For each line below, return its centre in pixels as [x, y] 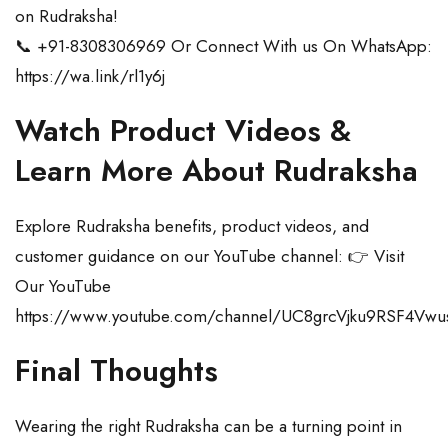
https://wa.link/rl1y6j [90, 76]
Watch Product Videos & [183, 131]
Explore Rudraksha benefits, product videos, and [192, 226]
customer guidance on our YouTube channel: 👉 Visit [209, 256]
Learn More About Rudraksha [216, 171]
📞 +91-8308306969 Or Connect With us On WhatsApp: [223, 46]
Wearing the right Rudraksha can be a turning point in [208, 426]
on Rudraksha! [66, 16]
